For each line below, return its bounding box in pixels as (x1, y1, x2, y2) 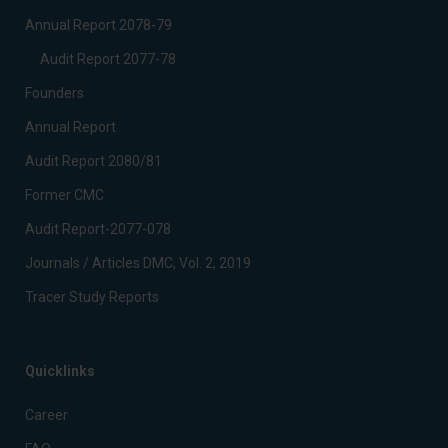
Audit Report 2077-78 (40, 51, 176, 67)
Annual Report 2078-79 (25, 17, 172, 33)
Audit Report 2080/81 (25, 153, 162, 169)
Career (25, 407, 68, 423)
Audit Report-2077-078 (25, 221, 171, 237)
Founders (25, 85, 84, 101)
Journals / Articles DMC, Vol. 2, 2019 (25, 255, 251, 271)
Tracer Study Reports (25, 289, 159, 305)
